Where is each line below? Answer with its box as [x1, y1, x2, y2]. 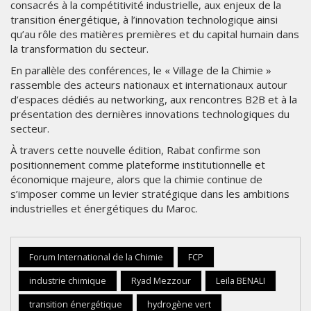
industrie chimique [29, 275, 106, 287]
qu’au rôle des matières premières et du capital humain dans [10, 27, 299, 42]
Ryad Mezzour [131, 275, 191, 287]
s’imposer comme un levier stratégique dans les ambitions [10, 187, 289, 201]
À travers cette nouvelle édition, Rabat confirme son [10, 143, 260, 158]
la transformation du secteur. [10, 42, 149, 56]
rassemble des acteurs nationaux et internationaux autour [10, 78, 287, 92]
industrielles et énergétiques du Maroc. [10, 201, 198, 216]
